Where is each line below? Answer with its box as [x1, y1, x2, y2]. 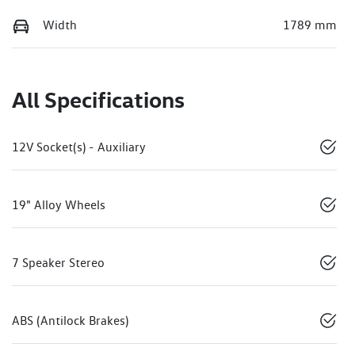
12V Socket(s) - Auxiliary [12, 139, 146, 155]
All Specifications [12, 86, 185, 114]
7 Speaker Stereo [12, 255, 105, 271]
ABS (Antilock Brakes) [12, 313, 128, 329]
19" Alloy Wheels [12, 197, 105, 213]
